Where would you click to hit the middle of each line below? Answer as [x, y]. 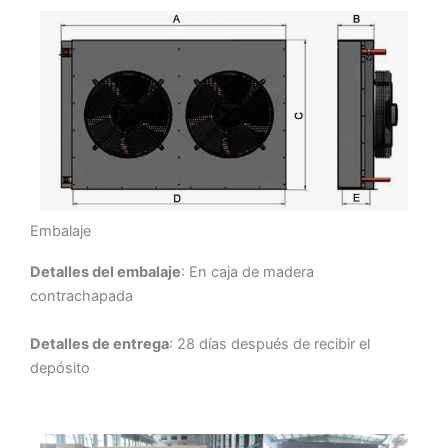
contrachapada [81, 296]
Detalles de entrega [99, 343]
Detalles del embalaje [105, 272]
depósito [60, 367]
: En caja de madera [247, 272]
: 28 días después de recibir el [269, 343]
